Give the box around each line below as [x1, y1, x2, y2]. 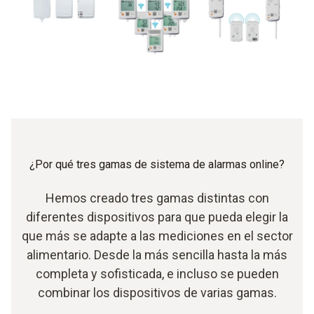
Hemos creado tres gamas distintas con [45, 190, 269, 205]
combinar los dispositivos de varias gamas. [37, 285, 277, 300]
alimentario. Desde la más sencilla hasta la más [27, 247, 287, 262]
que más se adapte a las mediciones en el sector [21, 228, 293, 243]
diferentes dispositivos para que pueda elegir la [26, 209, 288, 224]
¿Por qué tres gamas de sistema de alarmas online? [29, 157, 285, 171]
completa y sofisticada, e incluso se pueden [35, 266, 279, 281]
